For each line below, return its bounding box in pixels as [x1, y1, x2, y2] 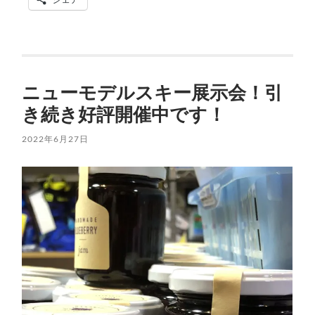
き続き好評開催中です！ [22, 102, 226, 125]
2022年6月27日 [22, 133, 89, 144]
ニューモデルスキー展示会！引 [22, 80, 283, 103]
